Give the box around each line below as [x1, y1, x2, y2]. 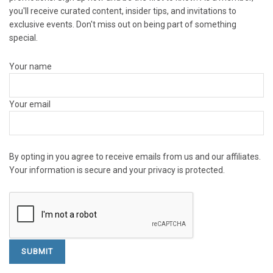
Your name [9, 61, 52, 71]
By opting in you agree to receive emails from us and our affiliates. [9, 152, 261, 162]
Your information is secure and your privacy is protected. [9, 165, 225, 175]
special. [9, 33, 38, 43]
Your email [9, 99, 51, 109]
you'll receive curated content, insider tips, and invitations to [9, 6, 236, 16]
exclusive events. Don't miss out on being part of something [9, 19, 236, 30]
